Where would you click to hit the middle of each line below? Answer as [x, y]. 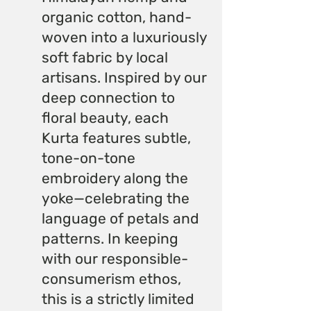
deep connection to [108, 97]
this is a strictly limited [118, 299]
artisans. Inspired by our [124, 77]
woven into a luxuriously [124, 37]
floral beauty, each [105, 117]
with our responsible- [115, 258]
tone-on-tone [89, 158]
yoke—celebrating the [116, 198]
